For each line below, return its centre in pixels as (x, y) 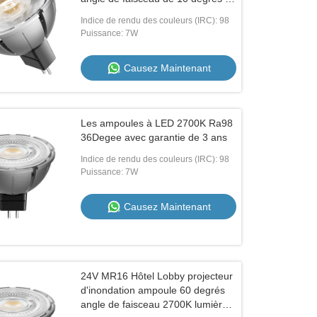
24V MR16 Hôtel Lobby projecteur (157, 276)
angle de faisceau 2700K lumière (155, 304)
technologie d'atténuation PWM (151, 13)
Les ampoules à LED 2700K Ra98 (157, 123)
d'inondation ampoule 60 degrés (153, 290)
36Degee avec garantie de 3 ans (154, 137)
